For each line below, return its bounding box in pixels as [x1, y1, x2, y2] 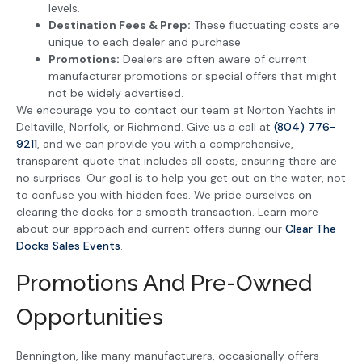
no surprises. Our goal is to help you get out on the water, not [16, 170, 346, 186]
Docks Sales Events [16, 238, 120, 254]
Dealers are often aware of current [120, 52, 307, 67]
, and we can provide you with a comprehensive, [37, 137, 293, 152]
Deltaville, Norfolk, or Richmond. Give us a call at [16, 120, 274, 135]
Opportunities [16, 303, 163, 330]
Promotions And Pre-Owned [16, 269, 312, 297]
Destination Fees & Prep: [48, 18, 191, 33]
